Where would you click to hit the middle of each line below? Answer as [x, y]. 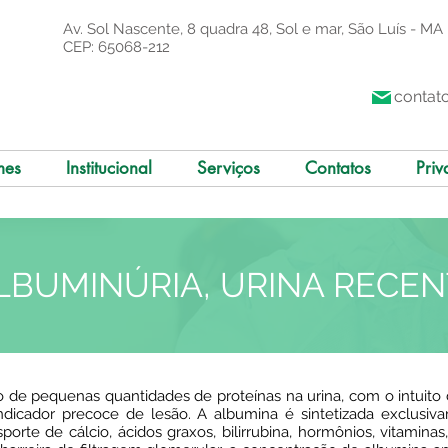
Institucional [108, 168]
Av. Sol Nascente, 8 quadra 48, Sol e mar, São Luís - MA [253, 29]
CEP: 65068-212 [116, 47]
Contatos [337, 168]
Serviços [228, 168]
